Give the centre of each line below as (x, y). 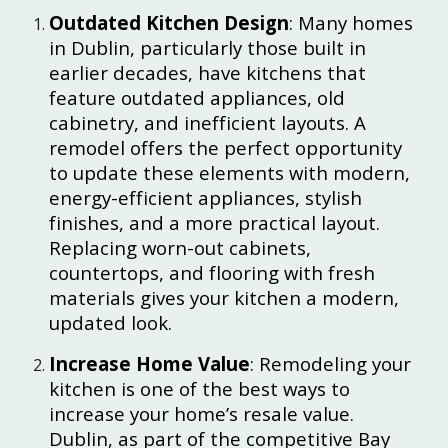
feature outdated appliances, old (197, 97)
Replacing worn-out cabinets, (180, 247)
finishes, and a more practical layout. (215, 222)
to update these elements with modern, (230, 172)
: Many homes (351, 22)
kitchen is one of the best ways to (200, 388)
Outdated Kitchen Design (169, 22)
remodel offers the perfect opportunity (226, 147)
